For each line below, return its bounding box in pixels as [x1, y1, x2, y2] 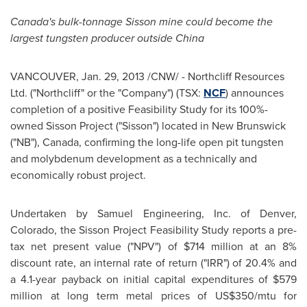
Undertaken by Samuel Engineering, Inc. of [10, 206, 260, 221]
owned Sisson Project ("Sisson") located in [10, 118, 212, 134]
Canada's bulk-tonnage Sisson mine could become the [10, 14, 273, 29]
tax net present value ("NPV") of [10, 238, 184, 254]
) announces [225, 85, 284, 101]
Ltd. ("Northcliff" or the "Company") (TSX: [10, 85, 204, 101]
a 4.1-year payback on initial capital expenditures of [10, 271, 273, 287]
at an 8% [243, 238, 297, 254]
